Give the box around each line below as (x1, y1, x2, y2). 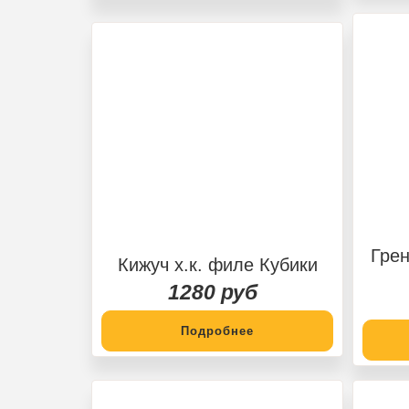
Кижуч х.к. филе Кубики (117, 254, 318, 275)
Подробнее (181, 323, 254, 338)
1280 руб (168, 279, 257, 304)
